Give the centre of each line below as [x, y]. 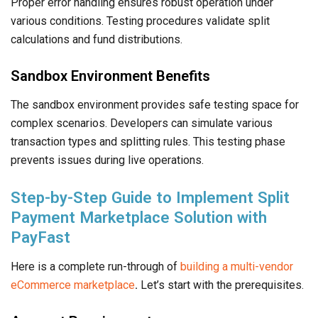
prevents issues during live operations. [107, 160]
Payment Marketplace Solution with [139, 217]
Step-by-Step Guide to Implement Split [150, 197]
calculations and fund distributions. [97, 39]
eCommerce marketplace [73, 285]
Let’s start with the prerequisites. [221, 285]
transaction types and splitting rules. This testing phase [148, 141]
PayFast [40, 237]
